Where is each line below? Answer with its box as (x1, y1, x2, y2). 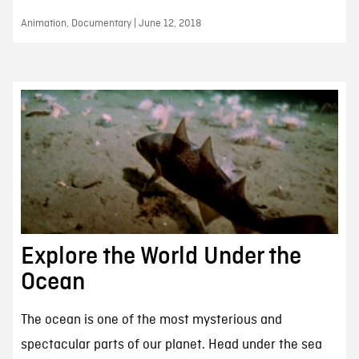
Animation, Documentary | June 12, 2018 (20, 17, 201, 31)
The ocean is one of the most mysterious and (20, 311, 282, 329)
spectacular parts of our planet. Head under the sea (20, 336, 322, 353)
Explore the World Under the (20, 243, 301, 269)
